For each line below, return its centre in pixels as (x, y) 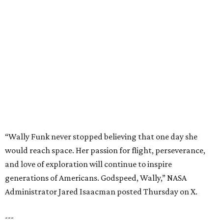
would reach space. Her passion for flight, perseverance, (105, 16)
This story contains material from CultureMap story (99, 108)
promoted (43, 151)
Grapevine (61, 167)
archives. (21, 122)
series (68, 151)
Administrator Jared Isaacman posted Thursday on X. (101, 57)
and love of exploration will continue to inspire (88, 30)
